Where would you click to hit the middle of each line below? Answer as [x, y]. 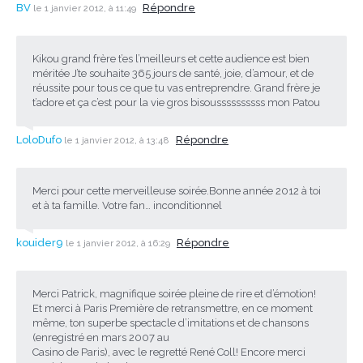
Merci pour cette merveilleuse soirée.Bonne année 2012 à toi [177, 190]
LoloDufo [39, 139]
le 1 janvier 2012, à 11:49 [86, 8]
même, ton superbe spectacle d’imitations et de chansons [171, 322]
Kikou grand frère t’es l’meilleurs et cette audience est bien [171, 58]
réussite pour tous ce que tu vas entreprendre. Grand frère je [176, 88]
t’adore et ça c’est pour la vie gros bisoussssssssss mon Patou [176, 102]
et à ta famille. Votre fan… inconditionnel [127, 205]
